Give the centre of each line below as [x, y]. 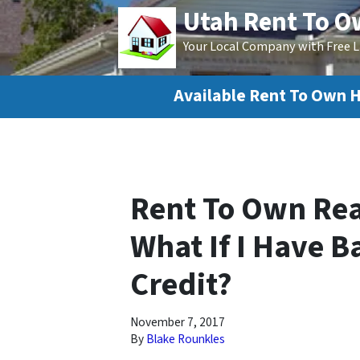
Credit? [181, 285]
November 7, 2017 [178, 323]
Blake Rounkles [186, 340]
